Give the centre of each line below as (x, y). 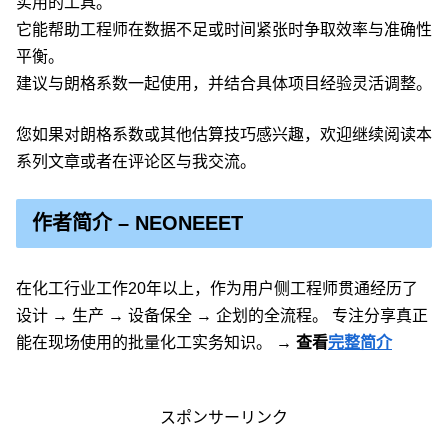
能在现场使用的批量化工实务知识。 (146, 342)
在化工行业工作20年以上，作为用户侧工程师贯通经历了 (217, 288)
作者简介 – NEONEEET (137, 222)
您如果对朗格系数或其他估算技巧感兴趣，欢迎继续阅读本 (224, 134)
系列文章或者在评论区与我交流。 (136, 161)
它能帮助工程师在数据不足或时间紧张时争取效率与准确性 (224, 29)
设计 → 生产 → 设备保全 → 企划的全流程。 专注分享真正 (222, 315)
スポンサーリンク (224, 417)
